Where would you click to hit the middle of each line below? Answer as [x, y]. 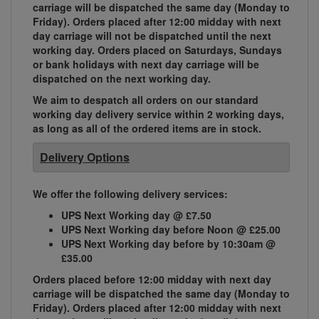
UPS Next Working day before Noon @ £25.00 [171, 230]
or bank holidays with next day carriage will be [146, 64]
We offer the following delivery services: [130, 194]
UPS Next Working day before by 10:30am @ [168, 244]
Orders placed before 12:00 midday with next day [152, 279]
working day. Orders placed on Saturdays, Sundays [157, 50]
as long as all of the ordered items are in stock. [148, 129]
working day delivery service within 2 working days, [158, 114]
